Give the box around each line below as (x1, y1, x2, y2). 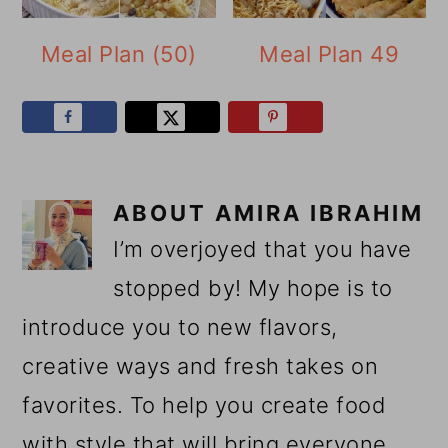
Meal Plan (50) (40, 41, 197, 68)
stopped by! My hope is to (113, 274, 393, 301)
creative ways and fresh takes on (22, 352, 379, 379)
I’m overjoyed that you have (113, 235, 412, 262)
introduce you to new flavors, (22, 313, 338, 340)
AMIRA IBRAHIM (215, 199, 425, 226)
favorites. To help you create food (22, 391, 387, 418)
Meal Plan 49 (259, 41, 400, 68)
